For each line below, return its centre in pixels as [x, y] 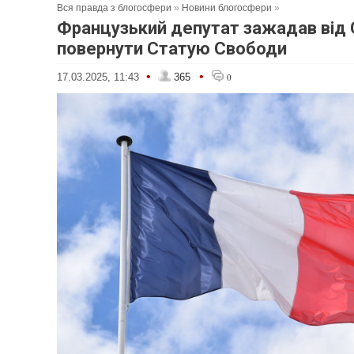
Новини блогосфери [227, 8]
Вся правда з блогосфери [114, 8]
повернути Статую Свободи [172, 49]
